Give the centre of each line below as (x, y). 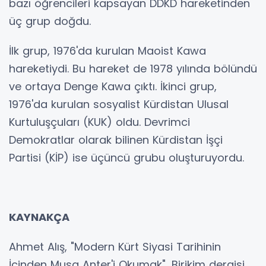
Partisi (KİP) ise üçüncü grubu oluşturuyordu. (126, 158)
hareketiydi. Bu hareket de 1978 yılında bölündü (133, 69)
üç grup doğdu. (50, 21)
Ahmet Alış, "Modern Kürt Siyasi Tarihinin (115, 247)
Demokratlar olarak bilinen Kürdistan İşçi (116, 140)
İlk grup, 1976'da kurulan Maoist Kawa (107, 51)
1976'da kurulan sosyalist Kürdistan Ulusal (119, 104)
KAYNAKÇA (39, 217)
